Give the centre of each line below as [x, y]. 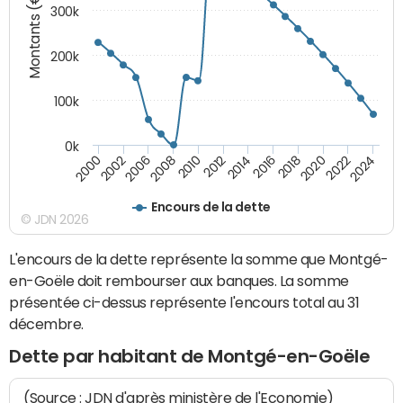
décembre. [46, 324]
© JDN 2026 [55, 220]
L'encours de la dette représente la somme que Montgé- [199, 260]
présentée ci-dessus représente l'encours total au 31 [184, 303]
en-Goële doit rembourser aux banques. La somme [179, 281]
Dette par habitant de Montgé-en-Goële [190, 357]
